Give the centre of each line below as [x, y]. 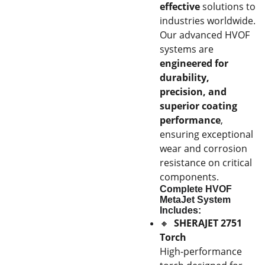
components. [189, 177]
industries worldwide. [208, 21]
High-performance [201, 251]
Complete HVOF [196, 189]
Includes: [180, 210]
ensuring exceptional [206, 134]
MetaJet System [195, 200]
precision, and [193, 92]
